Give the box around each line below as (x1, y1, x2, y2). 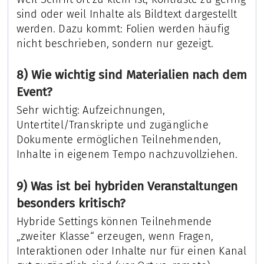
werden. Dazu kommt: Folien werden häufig (16, 22, 230, 35)
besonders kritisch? (16, 195, 126, 211)
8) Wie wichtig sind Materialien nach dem (16, 67, 247, 83)
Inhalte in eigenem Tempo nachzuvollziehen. (16, 148, 238, 161)
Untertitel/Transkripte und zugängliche (16, 118, 209, 132)
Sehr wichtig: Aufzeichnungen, (16, 104, 166, 117)
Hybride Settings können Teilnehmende (16, 214, 212, 228)
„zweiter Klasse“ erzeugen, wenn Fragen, (16, 229, 213, 243)
